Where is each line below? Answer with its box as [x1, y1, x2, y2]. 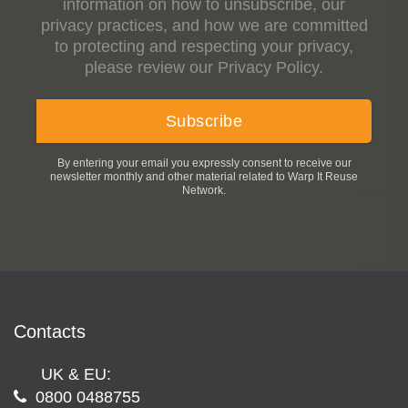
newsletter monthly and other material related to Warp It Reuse [50, 170, 358, 184]
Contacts [14, 321, 86, 342]
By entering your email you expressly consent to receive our [56, 157, 352, 170]
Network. [182, 184, 226, 198]
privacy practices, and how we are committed [40, 16, 368, 36]
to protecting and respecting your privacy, [55, 37, 353, 56]
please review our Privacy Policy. [85, 58, 323, 77]
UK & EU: [41, 365, 111, 384]
